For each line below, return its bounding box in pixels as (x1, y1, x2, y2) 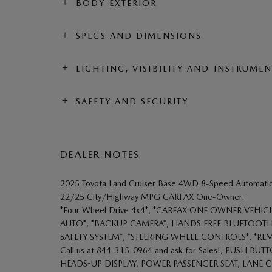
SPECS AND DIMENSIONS (76, 30, 202, 41)
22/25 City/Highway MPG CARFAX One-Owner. (60, 191, 244, 202)
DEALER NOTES (60, 148, 140, 160)
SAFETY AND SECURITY (76, 96, 189, 106)
